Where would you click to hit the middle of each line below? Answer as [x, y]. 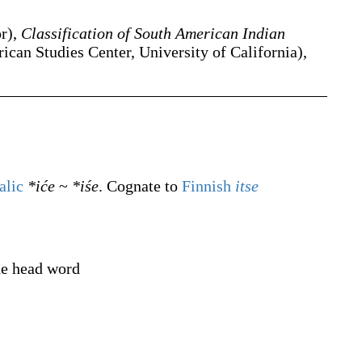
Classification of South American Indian [153, 33]
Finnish [206, 186]
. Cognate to [140, 186]
